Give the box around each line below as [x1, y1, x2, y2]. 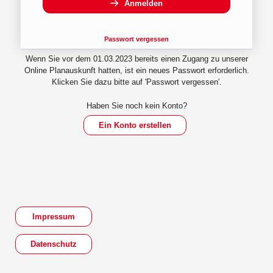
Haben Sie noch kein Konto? [86, 101, 187, 110]
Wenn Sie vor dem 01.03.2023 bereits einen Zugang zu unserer [25, 54, 248, 63]
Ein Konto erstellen [98, 120, 171, 130]
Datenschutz [30, 239, 77, 249]
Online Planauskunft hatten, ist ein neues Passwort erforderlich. [24, 65, 249, 75]
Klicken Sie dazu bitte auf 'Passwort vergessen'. [51, 77, 222, 87]
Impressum [32, 212, 75, 221]
